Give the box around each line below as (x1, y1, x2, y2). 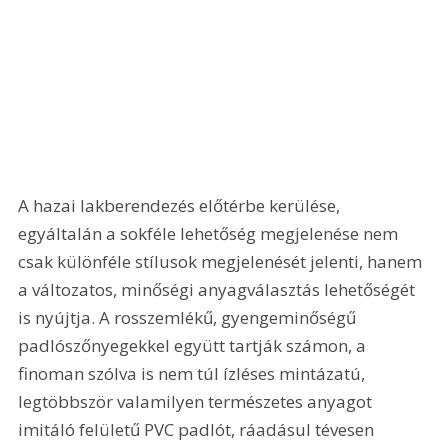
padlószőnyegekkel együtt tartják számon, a (18, 333, 371, 357)
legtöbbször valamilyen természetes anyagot (18, 389, 377, 413)
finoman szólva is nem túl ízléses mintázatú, (18, 361, 370, 385)
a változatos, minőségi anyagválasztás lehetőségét (18, 277, 420, 301)
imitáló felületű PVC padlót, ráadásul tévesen (18, 417, 379, 441)
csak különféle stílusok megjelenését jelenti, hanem (18, 249, 427, 273)
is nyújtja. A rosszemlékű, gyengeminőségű (18, 305, 361, 329)
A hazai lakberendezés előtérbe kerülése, (18, 193, 345, 217)
